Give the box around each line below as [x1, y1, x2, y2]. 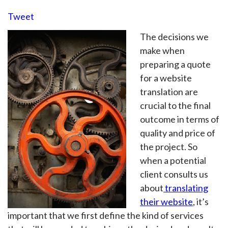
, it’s [193, 196, 209, 207]
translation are [140, 86, 198, 97]
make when [140, 45, 185, 56]
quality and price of [140, 127, 215, 138]
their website [140, 196, 193, 207]
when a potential [140, 155, 206, 166]
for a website [140, 72, 192, 83]
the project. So [140, 141, 197, 152]
